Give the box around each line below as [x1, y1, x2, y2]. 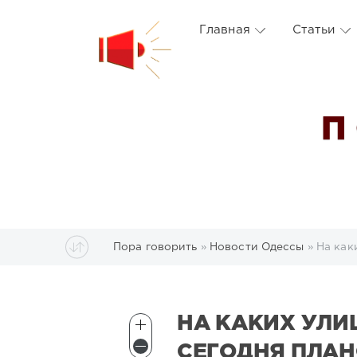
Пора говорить [113, 241, 198, 252]
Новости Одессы [209, 241, 304, 252]
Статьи [292, 25, 335, 35]
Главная [199, 25, 250, 35]
